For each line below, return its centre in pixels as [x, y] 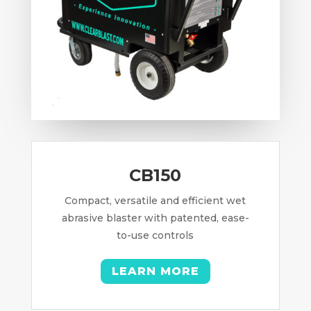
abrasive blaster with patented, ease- [155, 218]
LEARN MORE [155, 271]
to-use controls [155, 235]
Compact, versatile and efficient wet [155, 200]
